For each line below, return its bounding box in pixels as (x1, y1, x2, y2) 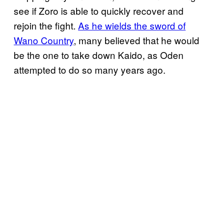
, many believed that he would (74, 33, 199, 47)
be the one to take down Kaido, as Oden (14, 48, 184, 61)
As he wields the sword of (78, 18, 186, 32)
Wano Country (14, 33, 74, 47)
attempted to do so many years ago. (14, 62, 165, 76)
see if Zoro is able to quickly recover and (14, 3, 184, 17)
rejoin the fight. (14, 18, 78, 32)
